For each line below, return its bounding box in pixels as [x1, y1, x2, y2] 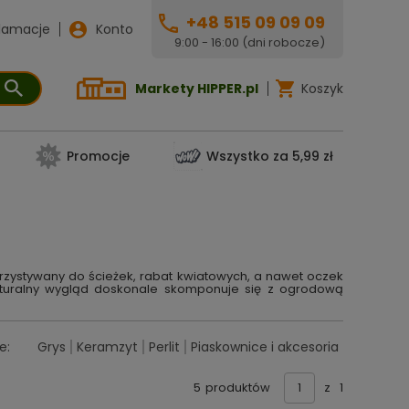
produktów [205, 379, 270, 396]
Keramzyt [77, 338, 138, 356]
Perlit [149, 338, 180, 356]
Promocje [66, 147, 130, 165]
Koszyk [301, 79, 343, 98]
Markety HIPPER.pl [135, 79, 259, 98]
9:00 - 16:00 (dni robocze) [174, 34, 325, 51]
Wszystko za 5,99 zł [205, 147, 333, 165]
